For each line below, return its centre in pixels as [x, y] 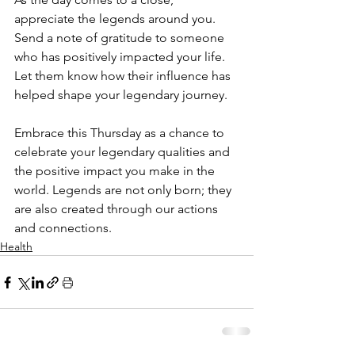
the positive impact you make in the [116, 171]
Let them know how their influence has [124, 76]
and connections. [63, 228]
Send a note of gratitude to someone [121, 38]
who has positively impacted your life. [121, 57]
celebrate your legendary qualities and [124, 152]
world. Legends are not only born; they [124, 190]
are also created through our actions [118, 209]
